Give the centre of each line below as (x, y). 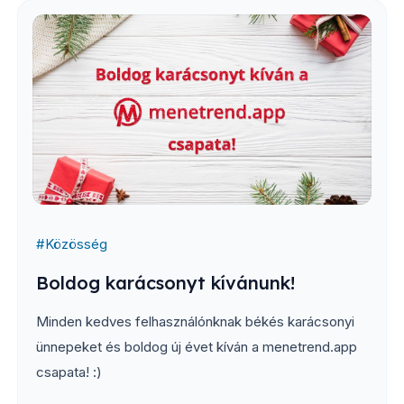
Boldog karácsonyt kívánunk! (165, 283)
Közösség (76, 244)
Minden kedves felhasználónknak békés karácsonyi (195, 321)
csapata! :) (69, 372)
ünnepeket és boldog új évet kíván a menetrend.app (197, 347)
